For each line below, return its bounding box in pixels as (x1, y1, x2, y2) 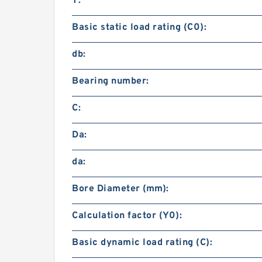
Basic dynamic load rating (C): (72, 237, 212, 249)
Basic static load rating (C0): (72, 22, 206, 34)
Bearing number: (72, 75, 149, 88)
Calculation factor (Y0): (72, 210, 182, 222)
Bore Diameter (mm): (72, 183, 169, 195)
